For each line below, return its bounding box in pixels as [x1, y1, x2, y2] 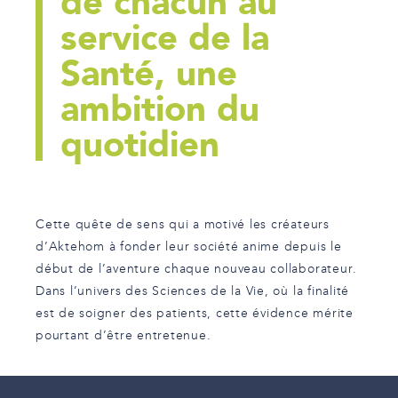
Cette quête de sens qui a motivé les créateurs [36, 219, 330, 233]
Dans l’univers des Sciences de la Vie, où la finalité [36, 285, 350, 299]
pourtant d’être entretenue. [36, 330, 211, 344]
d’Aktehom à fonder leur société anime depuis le [36, 241, 342, 255]
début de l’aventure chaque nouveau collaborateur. [36, 263, 358, 277]
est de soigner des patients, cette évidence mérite [36, 307, 354, 322]
